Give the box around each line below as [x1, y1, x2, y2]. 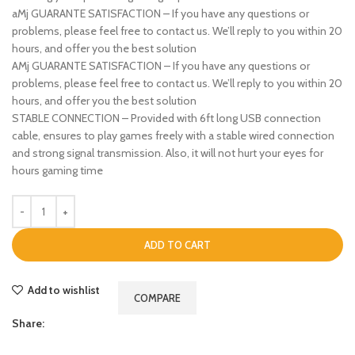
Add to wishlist [28, 283, 101, 298]
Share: [12, 316, 44, 331]
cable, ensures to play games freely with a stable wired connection [12, 128, 334, 143]
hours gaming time [12, 163, 103, 178]
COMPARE [134, 292, 181, 305]
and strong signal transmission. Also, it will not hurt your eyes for [12, 146, 323, 161]
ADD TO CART [144, 239, 211, 252]
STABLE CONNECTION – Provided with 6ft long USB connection [12, 111, 321, 126]
